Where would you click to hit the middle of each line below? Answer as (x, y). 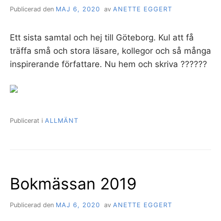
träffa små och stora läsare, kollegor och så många (110, 51)
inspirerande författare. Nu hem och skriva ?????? (109, 64)
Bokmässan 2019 (73, 184)
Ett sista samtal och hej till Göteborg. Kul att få (102, 37)
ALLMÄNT (62, 120)
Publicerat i (27, 120)
